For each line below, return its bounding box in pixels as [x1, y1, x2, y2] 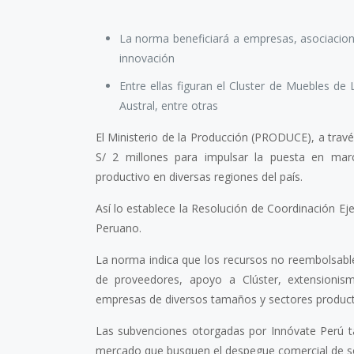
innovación [119, 50, 175, 66]
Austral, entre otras [119, 97, 218, 113]
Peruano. [95, 220, 141, 235]
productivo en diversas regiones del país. [95, 168, 303, 184]
